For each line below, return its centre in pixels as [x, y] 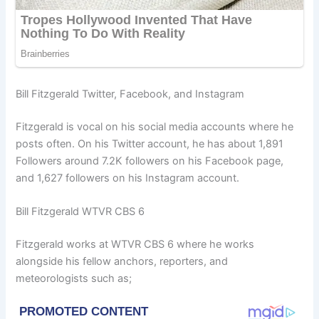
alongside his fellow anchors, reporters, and [122, 262]
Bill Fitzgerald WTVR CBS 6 [80, 212]
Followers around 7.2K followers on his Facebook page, [150, 161]
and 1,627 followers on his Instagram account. [128, 178]
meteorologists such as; [74, 279]
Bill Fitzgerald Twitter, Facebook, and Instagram [130, 94]
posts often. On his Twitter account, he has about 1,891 [150, 143]
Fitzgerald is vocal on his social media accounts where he [155, 126]
